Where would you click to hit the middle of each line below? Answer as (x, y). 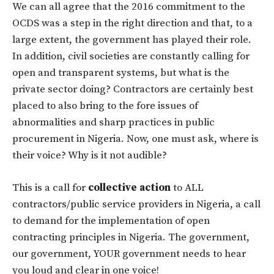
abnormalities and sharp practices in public (113, 122)
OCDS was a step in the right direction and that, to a (132, 23)
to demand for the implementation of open (111, 220)
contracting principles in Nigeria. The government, (131, 237)
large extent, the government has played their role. (132, 39)
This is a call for (50, 187)
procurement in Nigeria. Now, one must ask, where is (135, 139)
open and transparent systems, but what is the (121, 72)
